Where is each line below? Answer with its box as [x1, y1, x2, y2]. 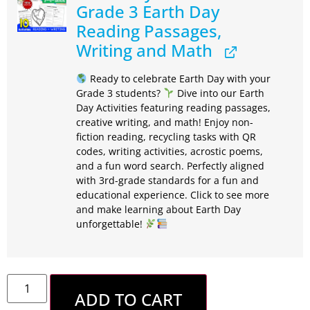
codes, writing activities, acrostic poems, [76, 145, 263, 158]
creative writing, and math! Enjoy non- [76, 116, 253, 129]
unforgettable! [76, 217, 145, 231]
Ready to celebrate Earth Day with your [87, 72, 271, 86]
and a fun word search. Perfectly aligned [76, 159, 264, 173]
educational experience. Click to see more [76, 188, 269, 202]
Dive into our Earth [174, 86, 265, 100]
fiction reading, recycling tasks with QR [76, 130, 256, 144]
